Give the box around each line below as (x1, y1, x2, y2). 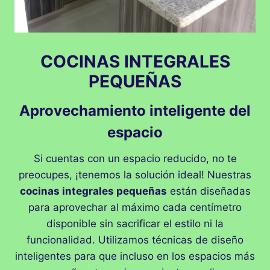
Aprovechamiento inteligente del (19, 101, 251, 119)
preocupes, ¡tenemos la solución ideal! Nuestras (19, 168, 251, 181)
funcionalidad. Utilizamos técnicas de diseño (27, 233, 243, 246)
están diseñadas (166, 184, 251, 197)
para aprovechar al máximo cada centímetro (28, 201, 242, 213)
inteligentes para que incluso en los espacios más (15, 250, 255, 262)
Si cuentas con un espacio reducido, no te (33, 152, 237, 165)
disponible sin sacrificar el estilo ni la (46, 217, 224, 230)
